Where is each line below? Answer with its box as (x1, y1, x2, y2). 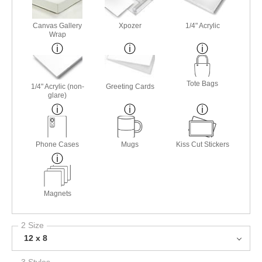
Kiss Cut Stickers (175, 140, 229, 149)
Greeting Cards (105, 82, 154, 91)
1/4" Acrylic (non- (30, 82, 84, 91)
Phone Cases (36, 140, 80, 149)
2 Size (21, 220, 44, 230)
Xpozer (118, 21, 142, 30)
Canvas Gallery (33, 21, 82, 30)
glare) (48, 91, 67, 99)
